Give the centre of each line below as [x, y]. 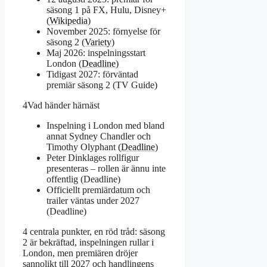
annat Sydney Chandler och [99, 136]
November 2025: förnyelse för [103, 31]
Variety [98, 42]
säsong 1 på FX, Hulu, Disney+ [106, 10]
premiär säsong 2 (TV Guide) [102, 85]
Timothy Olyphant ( [84, 147]
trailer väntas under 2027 [93, 200]
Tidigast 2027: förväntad [92, 74]
